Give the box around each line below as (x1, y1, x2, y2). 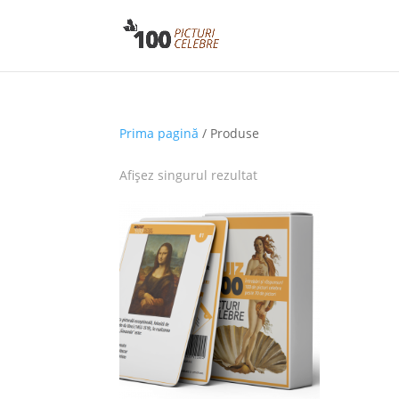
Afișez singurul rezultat (119, 167, 258, 183)
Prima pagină (119, 125, 199, 142)
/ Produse (199, 125, 260, 142)
